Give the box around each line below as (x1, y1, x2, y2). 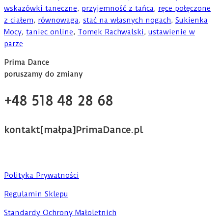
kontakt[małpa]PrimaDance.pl (4, 124, 143, 136)
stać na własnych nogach (83, 15, 171, 25)
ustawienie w (148, 27, 195, 36)
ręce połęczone (158, 3, 211, 13)
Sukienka (175, 15, 208, 25)
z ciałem (4, 15, 33, 25)
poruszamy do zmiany (4, 69, 82, 79)
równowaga (38, 15, 79, 25)
